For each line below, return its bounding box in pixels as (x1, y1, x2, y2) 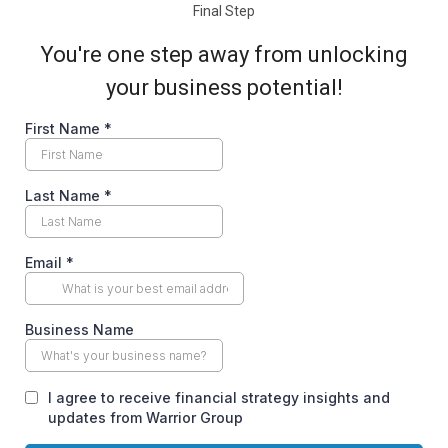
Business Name (25, 321, 134, 338)
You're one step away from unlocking (40, 42, 408, 67)
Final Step (193, 3, 255, 19)
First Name (25, 120, 104, 137)
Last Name (25, 187, 104, 204)
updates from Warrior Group (48, 409, 243, 426)
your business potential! (105, 75, 343, 100)
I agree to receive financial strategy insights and (48, 389, 390, 406)
